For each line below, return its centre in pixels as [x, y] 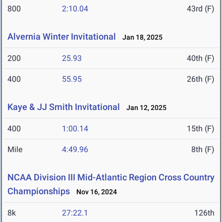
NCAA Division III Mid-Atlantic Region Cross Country [111, 177]
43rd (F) [201, 9]
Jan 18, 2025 [140, 37]
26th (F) [201, 79]
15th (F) [201, 129]
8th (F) [203, 150]
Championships [39, 191]
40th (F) [201, 58]
